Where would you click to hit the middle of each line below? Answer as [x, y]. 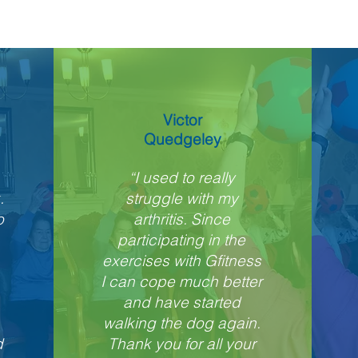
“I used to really [181, 177]
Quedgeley [182, 139]
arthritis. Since [181, 219]
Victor [182, 120]
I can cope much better [182, 281]
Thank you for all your [181, 344]
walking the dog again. [181, 323]
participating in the [182, 240]
